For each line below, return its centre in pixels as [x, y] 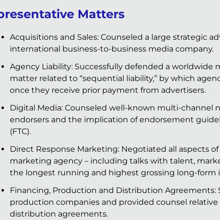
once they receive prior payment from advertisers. [108, 90]
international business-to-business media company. [112, 49]
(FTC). [20, 132]
